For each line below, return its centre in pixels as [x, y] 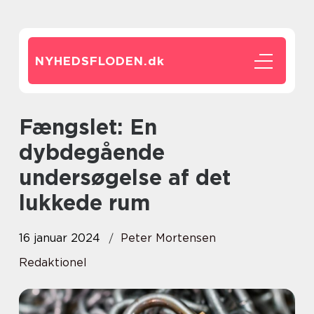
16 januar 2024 [60, 238]
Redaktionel [53, 262]
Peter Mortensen [168, 238]
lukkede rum [84, 203]
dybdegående [92, 152]
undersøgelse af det [125, 177]
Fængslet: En [26, 127]
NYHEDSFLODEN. [91, 61]
